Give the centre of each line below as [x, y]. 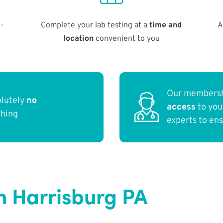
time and [166, 25]
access [181, 108]
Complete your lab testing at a [95, 25]
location [78, 39]
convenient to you [126, 39]
